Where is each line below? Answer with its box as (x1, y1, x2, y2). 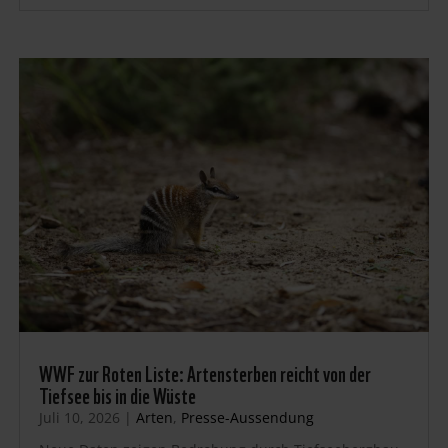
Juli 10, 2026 (38, 407, 120, 427)
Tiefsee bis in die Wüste (38, 377, 196, 410)
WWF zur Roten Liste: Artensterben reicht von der (38, 355, 371, 388)
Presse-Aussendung (180, 407, 314, 427)
